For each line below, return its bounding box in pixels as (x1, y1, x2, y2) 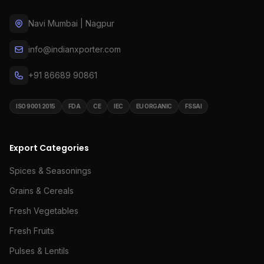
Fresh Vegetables (9, 206, 78, 216)
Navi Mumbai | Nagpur (28, 18, 114, 28)
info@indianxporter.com (28, 44, 121, 54)
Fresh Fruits (9, 226, 54, 236)
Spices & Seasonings (9, 166, 91, 176)
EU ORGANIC (136, 103, 172, 110)
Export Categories (9, 142, 89, 154)
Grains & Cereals (9, 186, 74, 196)
